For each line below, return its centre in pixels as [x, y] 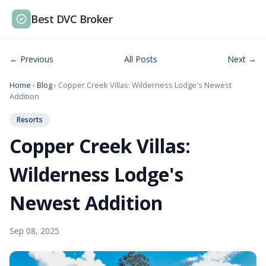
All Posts [140, 59]
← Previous [31, 59]
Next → [242, 59]
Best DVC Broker [72, 19]
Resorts [30, 120]
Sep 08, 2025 [34, 231]
